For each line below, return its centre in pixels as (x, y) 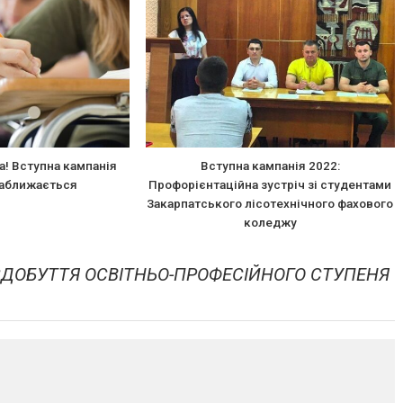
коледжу (270, 222)
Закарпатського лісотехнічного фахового (270, 203)
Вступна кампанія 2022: (270, 165)
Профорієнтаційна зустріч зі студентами (270, 184)
